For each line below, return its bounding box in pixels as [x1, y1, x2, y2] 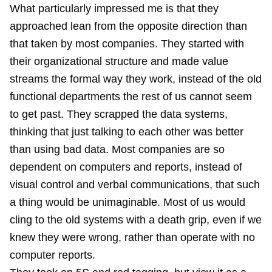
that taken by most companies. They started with [10, 38, 244, 50]
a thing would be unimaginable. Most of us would [10, 196, 245, 208]
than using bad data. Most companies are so [10, 143, 225, 155]
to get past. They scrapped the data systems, [10, 108, 228, 120]
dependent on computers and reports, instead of [10, 161, 242, 173]
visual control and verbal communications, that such [10, 178, 260, 191]
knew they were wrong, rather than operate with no [10, 231, 255, 243]
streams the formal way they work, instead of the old [10, 73, 262, 85]
